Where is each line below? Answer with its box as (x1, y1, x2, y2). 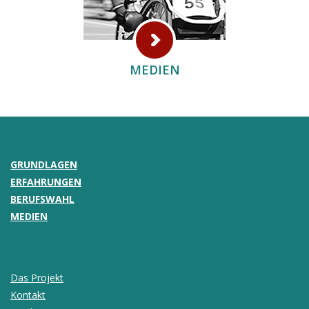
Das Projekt (10, 271, 63, 284)
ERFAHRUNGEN (10, 175, 81, 188)
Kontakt (10, 288, 46, 301)
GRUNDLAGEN (10, 158, 77, 171)
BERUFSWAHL (10, 192, 74, 206)
